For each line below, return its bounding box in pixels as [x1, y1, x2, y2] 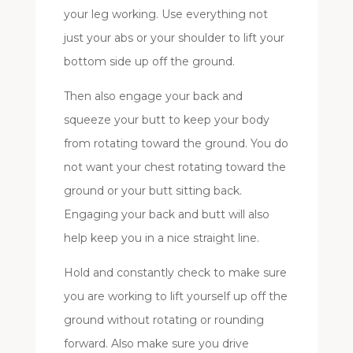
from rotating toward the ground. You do [63, 136, 288, 151]
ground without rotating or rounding [63, 313, 264, 328]
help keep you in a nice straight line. [63, 231, 259, 246]
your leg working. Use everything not [63, 7, 268, 22]
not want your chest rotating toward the [63, 160, 286, 175]
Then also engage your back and [63, 89, 243, 104]
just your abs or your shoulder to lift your [63, 31, 284, 46]
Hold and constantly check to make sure [63, 266, 287, 281]
